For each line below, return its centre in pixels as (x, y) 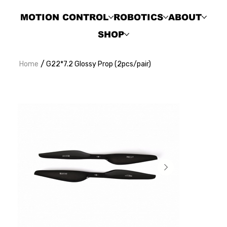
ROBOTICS (138, 17)
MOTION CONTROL (64, 17)
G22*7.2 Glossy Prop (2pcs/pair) (99, 64)
